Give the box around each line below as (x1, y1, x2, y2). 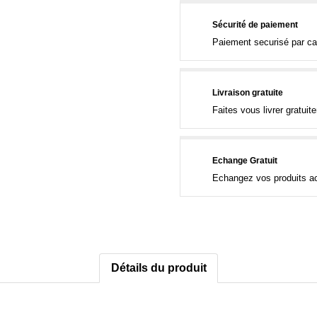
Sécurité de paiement (212, 20, 298, 30)
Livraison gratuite (212, 88, 283, 98)
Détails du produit (110, 261, 207, 274)
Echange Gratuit (212, 156, 277, 166)
